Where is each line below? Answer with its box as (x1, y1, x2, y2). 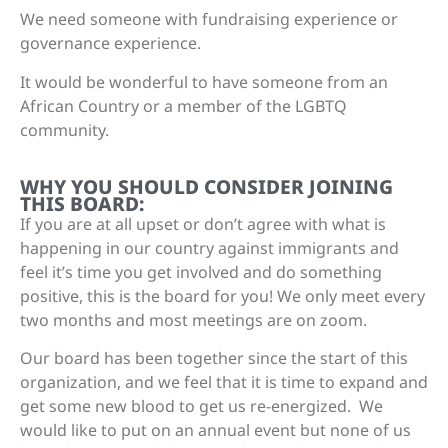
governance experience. (20, 32, 201, 55)
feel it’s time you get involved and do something (20, 260, 382, 283)
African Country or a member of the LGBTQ (20, 94, 347, 117)
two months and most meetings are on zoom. (20, 308, 367, 331)
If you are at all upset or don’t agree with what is (20, 212, 386, 235)
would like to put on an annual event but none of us (20, 419, 411, 442)
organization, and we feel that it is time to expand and (20, 371, 428, 394)
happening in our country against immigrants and (20, 236, 399, 259)
